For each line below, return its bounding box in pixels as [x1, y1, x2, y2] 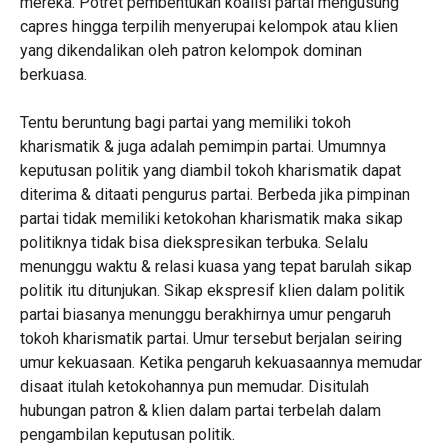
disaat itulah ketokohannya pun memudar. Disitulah [19, 377, 369, 396]
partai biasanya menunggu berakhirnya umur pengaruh [19, 305, 391, 324]
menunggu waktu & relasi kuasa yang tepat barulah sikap [19, 257, 412, 276]
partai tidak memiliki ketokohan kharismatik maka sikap [19, 209, 403, 228]
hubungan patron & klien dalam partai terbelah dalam [19, 401, 381, 420]
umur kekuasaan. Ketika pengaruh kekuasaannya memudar [19, 353, 422, 372]
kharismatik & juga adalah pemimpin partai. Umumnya [19, 137, 386, 156]
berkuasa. [19, 65, 87, 84]
